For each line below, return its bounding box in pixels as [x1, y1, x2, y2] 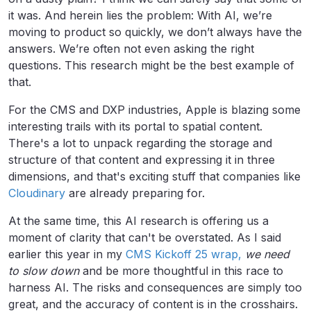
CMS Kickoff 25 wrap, [126, 247, 242, 262]
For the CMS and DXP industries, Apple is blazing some [8, 103, 301, 117]
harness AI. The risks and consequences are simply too [8, 280, 302, 295]
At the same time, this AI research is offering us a [8, 214, 269, 228]
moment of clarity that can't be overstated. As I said [8, 230, 281, 245]
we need [245, 247, 289, 262]
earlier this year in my [8, 247, 126, 262]
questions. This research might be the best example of [8, 58, 294, 73]
